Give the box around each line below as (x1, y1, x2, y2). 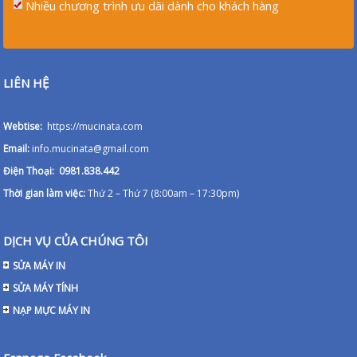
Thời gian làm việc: (3, 186, 88, 200)
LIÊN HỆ (3, 74, 49, 91)
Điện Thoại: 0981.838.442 (3, 163, 120, 178)
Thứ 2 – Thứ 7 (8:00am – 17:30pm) (88, 186, 240, 200)
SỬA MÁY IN (13, 258, 66, 273)
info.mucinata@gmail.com (32, 141, 150, 155)
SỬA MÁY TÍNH (13, 280, 79, 295)
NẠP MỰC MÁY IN (13, 303, 91, 317)
